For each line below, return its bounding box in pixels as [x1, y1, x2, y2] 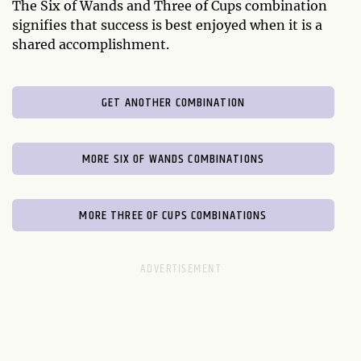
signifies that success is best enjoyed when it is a [12, 17, 322, 34]
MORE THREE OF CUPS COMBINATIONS [79, 205, 268, 226]
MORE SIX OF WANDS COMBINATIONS [82, 149, 264, 170]
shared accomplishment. [12, 36, 169, 53]
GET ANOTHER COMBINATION [102, 93, 245, 114]
